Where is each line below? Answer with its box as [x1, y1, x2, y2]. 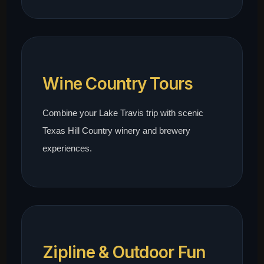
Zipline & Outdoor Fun [42, 242, 206, 263]
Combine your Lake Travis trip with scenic [42, 108, 204, 118]
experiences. [42, 143, 93, 154]
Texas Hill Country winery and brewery [42, 126, 191, 136]
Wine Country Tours [42, 74, 193, 94]
